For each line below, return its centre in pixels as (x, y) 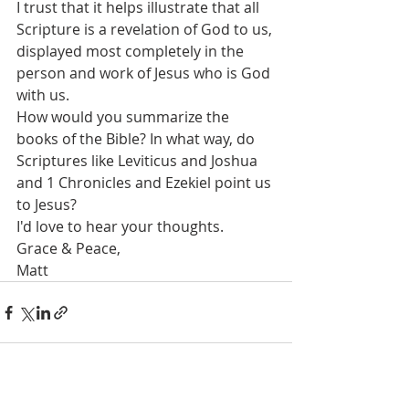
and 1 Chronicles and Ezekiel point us (146, 183)
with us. (43, 95)
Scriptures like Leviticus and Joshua (139, 161)
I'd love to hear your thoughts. (120, 226)
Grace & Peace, (68, 248)
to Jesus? (48, 204)
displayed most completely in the (132, 51)
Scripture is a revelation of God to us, (146, 29)
